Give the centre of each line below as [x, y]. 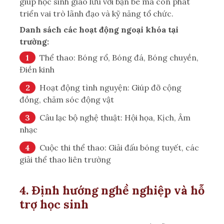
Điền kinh [37, 69]
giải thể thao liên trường [65, 159]
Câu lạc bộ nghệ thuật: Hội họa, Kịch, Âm [115, 117]
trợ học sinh [54, 204]
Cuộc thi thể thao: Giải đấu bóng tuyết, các [119, 147]
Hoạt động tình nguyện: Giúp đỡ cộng [110, 87]
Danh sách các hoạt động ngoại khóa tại [99, 29]
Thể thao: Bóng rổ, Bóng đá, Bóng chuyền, [119, 57]
